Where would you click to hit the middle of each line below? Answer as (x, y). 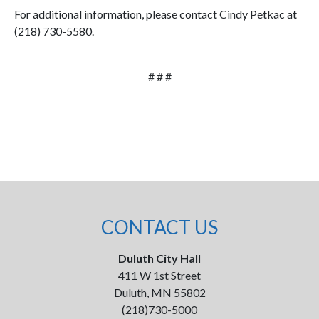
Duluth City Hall (159, 258)
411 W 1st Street (159, 275)
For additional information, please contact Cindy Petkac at (156, 14)
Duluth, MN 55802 (159, 292)
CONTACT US (159, 227)
